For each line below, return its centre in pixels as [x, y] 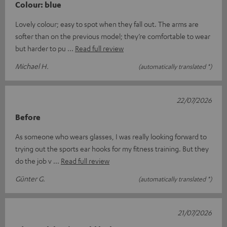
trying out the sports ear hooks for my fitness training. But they [112, 148]
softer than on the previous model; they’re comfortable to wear [113, 36]
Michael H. [32, 66]
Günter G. [30, 178]
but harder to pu [41, 48]
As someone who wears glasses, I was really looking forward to [111, 136]
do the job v [34, 160]
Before [28, 117]
